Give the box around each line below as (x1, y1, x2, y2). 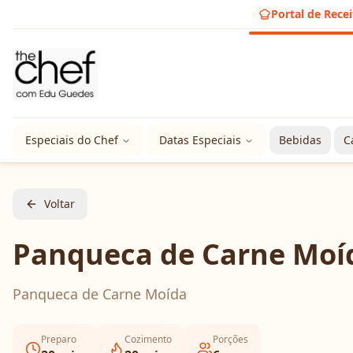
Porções (213, 333, 248, 346)
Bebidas (279, 132, 321, 147)
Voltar (44, 196, 75, 211)
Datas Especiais (159, 132, 241, 147)
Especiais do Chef (25, 132, 118, 147)
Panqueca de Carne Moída (13, 284, 187, 303)
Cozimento (124, 333, 172, 346)
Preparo (41, 333, 76, 346)
